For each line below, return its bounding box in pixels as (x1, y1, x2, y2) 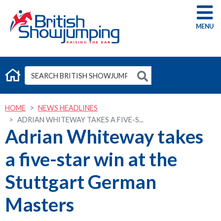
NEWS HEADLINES (38, 104, 98, 112)
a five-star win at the (5, 147, 177, 170)
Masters (5, 193, 74, 216)
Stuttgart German (5, 170, 156, 193)
